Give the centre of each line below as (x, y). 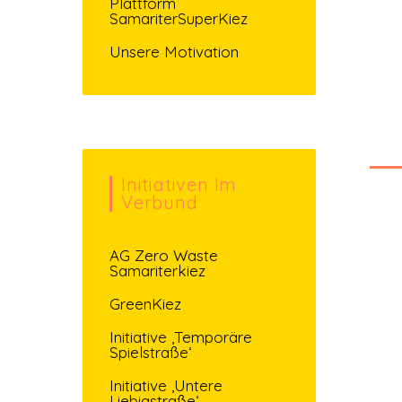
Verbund (160, 202)
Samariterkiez (157, 270)
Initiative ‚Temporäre (181, 336)
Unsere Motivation (174, 51)
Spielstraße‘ (151, 352)
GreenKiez (145, 303)
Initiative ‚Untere (166, 385)
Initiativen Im (179, 184)
